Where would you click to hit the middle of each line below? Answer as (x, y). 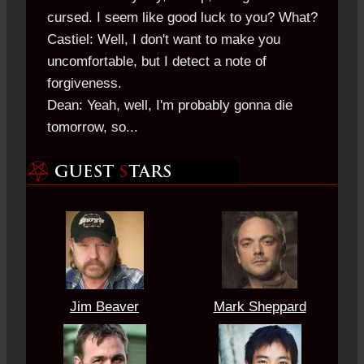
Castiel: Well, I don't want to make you (163, 40)
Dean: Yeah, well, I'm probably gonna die (169, 106)
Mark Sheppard (260, 307)
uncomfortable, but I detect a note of (156, 62)
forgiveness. (84, 84)
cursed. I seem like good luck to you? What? (182, 18)
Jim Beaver (104, 307)
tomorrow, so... (92, 128)
